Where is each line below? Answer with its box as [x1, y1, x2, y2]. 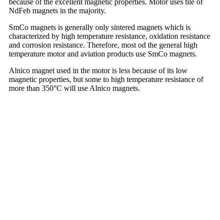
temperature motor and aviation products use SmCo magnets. [9, 49, 197, 58]
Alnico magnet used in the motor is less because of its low [9, 66, 188, 75]
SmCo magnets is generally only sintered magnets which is [9, 23, 191, 31]
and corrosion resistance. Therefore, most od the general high [9, 40, 197, 49]
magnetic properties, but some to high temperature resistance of [9, 75, 203, 83]
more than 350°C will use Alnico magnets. [9, 83, 140, 92]
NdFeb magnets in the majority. [9, 6, 106, 15]
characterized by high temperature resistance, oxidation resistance [9, 31, 210, 40]
